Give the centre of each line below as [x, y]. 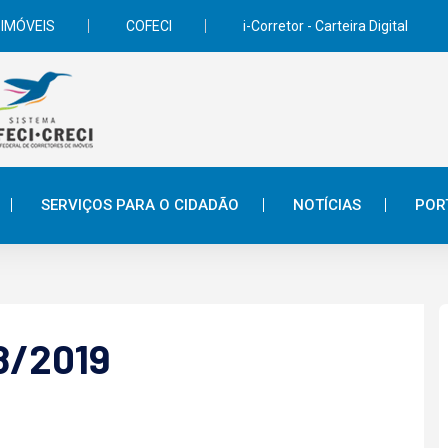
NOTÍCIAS [327, 205]
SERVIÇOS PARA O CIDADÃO [140, 205]
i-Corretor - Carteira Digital [325, 26]
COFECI [149, 26]
